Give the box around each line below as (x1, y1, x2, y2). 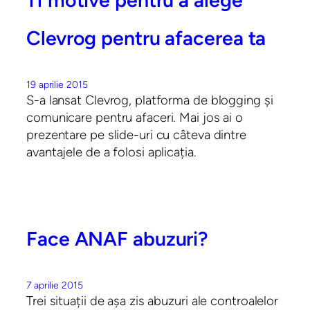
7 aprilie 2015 (26, 280, 83, 292)
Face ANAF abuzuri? (26, 227, 209, 251)
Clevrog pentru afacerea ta (26, 26, 266, 51)
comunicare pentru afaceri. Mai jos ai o (26, 109, 244, 126)
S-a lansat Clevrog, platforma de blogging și (26, 92, 273, 109)
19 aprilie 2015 (26, 79, 88, 91)
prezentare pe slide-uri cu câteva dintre (26, 127, 246, 143)
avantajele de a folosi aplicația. (26, 144, 197, 161)
